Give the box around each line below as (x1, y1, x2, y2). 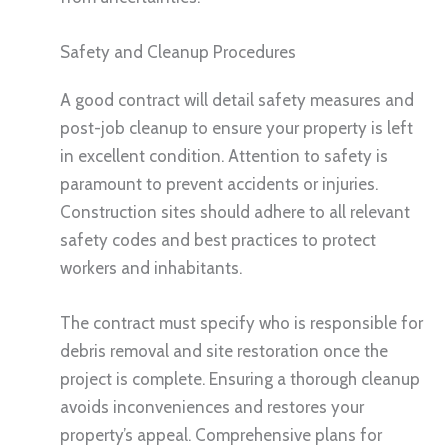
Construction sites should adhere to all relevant (60, 202, 410, 223)
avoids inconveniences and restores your (60, 397, 364, 418)
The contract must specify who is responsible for (60, 313, 423, 334)
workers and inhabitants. (60, 258, 242, 279)
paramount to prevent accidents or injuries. (60, 174, 378, 195)
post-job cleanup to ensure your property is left (60, 118, 413, 139)
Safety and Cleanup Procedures (60, 42, 296, 63)
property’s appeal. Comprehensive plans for (60, 425, 382, 446)
